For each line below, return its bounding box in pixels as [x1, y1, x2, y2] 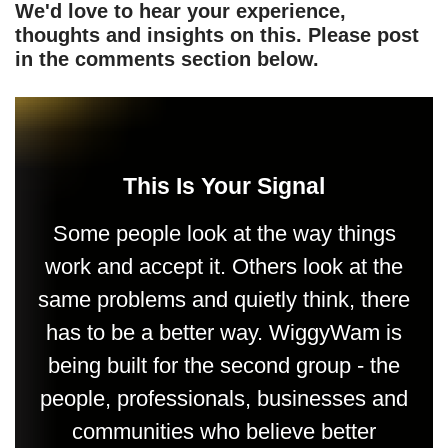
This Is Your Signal [123, 173, 325, 199]
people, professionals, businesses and [40, 386, 408, 411]
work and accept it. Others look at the [45, 254, 403, 279]
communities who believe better [72, 419, 376, 444]
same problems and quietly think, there [38, 287, 410, 312]
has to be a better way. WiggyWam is [46, 320, 402, 345]
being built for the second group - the [48, 353, 400, 378]
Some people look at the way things [52, 221, 396, 246]
